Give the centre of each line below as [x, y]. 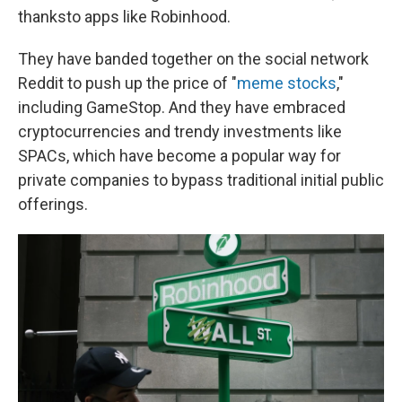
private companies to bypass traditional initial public [201, 180]
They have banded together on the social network [193, 59]
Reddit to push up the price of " [127, 83]
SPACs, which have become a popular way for [179, 156]
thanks [42, 17]
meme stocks [287, 83]
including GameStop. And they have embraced [182, 108]
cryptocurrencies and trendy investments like [180, 132]
